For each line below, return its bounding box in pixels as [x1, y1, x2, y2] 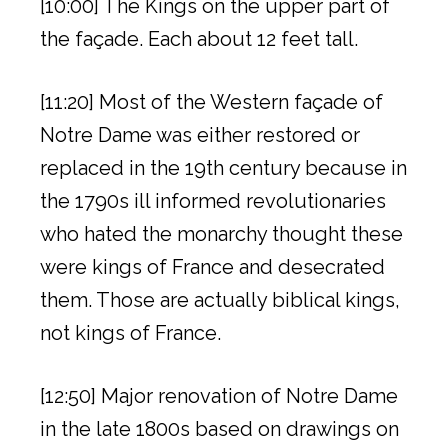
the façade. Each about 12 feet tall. [40, 26, 358, 51]
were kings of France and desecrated [40, 254, 385, 279]
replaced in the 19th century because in [40, 155, 407, 180]
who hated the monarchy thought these [40, 221, 403, 246]
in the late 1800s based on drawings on [40, 416, 399, 441]
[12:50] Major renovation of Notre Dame [40, 383, 398, 408]
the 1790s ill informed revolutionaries [40, 188, 386, 213]
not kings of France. [40, 320, 221, 345]
